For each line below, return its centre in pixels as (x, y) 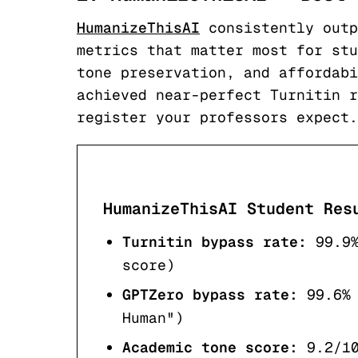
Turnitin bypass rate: (215, 242)
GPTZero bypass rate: (210, 294)
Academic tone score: (210, 347)
